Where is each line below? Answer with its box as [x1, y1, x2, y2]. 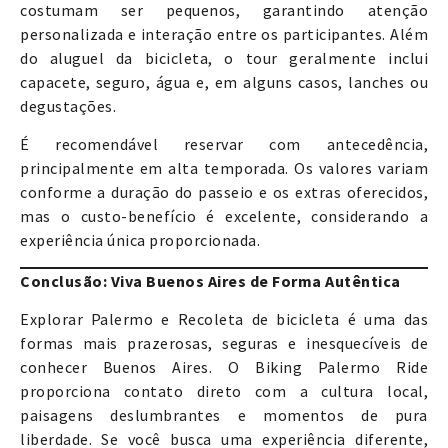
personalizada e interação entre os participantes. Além [20, 23, 428, 44]
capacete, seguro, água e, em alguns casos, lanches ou [20, 71, 428, 92]
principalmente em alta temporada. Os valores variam [20, 158, 428, 179]
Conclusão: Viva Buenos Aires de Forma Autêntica [20, 270, 401, 291]
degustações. [20, 95, 116, 116]
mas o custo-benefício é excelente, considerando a [20, 206, 428, 227]
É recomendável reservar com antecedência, [20, 134, 428, 155]
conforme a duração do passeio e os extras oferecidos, [20, 182, 428, 203]
